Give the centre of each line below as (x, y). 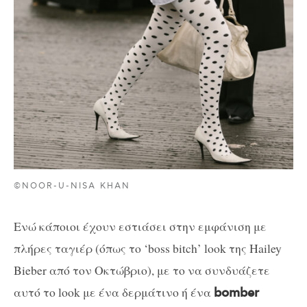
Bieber (30, 270)
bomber (236, 293)
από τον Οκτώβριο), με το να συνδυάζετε (158, 270)
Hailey (266, 248)
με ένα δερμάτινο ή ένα (147, 292)
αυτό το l (38, 292)
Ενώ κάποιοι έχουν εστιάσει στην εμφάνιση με (140, 226)
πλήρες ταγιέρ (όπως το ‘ (81, 248)
